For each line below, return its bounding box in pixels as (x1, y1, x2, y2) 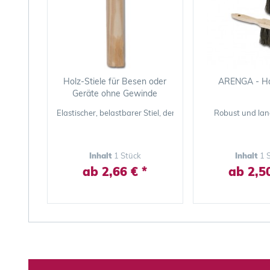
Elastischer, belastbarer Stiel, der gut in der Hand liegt (57, 108, 251, 118)
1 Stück (113, 151, 141, 160)
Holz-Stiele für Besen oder (63, 76, 167, 87)
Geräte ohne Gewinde (72, 88, 158, 99)
